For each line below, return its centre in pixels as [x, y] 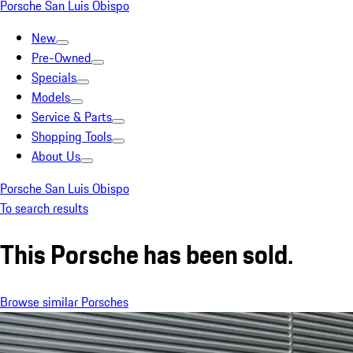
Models [51, 97]
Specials [54, 77]
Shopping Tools [72, 136]
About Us [56, 156]
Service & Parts [72, 117]
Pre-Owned [61, 58]
